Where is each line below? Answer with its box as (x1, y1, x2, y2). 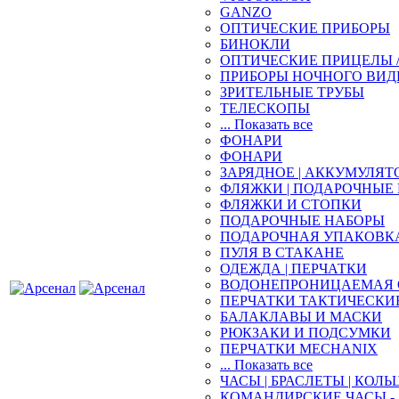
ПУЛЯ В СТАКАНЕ (220, 245, 344, 260)
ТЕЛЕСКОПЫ (220, 101, 310, 116)
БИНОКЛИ (220, 37, 290, 52)
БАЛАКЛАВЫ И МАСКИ (220, 309, 382, 324)
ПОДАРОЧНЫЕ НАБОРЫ (220, 213, 385, 228)
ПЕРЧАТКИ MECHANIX (220, 341, 378, 356)
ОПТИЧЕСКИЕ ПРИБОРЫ (220, 20, 390, 36)
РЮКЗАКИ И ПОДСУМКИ (220, 325, 391, 340)
